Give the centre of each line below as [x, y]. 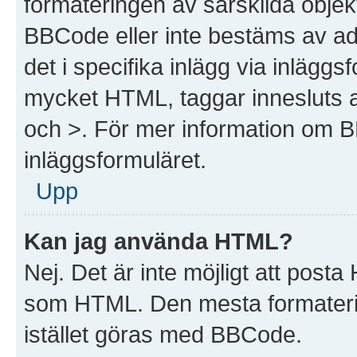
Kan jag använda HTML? [159, 241]
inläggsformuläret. [115, 159]
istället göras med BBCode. [163, 334]
